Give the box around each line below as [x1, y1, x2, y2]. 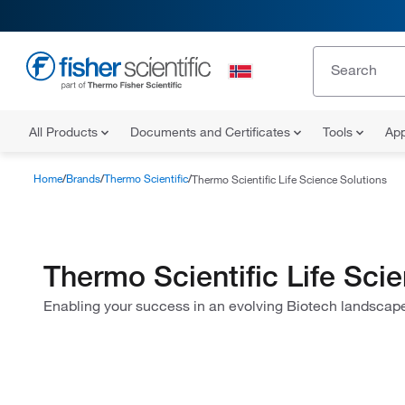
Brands [66, 171, 100, 185]
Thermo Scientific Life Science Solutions [192, 171, 387, 186]
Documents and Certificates [130, 124, 294, 140]
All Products [29, 124, 101, 140]
